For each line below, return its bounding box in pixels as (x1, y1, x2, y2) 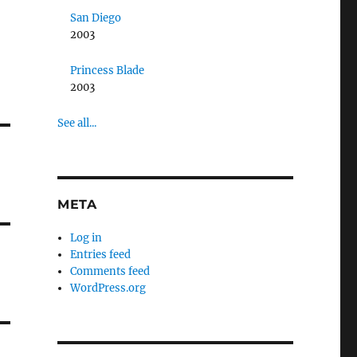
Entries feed (70, 248, 131, 261)
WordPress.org (70, 281, 147, 295)
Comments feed (70, 265, 151, 278)
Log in (70, 231, 103, 245)
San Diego (70, 11, 122, 25)
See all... (57, 116, 96, 130)
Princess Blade (70, 64, 145, 77)
